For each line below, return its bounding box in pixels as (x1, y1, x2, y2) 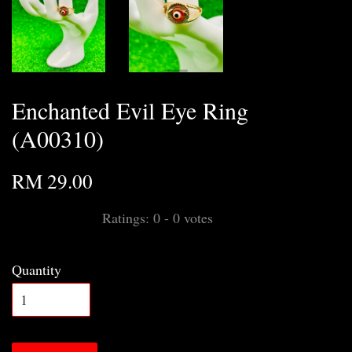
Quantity (12, 260, 61, 280)
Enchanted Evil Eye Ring (12, 94, 248, 126)
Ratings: (102, 208, 153, 228)
